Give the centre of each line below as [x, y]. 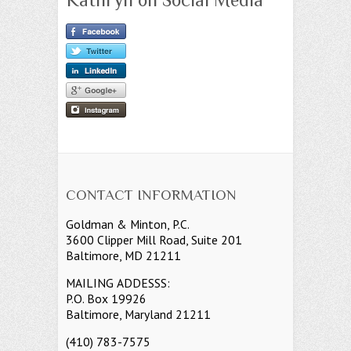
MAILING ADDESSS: [118, 282]
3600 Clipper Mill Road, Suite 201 [154, 239]
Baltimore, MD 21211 [123, 255]
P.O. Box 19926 [106, 298]
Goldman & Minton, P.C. [128, 224]
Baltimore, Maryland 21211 [138, 314]
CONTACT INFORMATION [151, 194]
